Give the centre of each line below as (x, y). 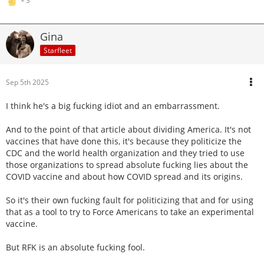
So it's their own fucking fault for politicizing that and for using (130, 200)
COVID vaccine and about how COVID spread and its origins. (124, 176)
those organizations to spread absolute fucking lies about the (127, 165)
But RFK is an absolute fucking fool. (75, 247)
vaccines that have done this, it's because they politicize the (124, 141)
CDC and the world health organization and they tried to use (125, 153)
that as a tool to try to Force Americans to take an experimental (130, 212)
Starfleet (58, 50)
